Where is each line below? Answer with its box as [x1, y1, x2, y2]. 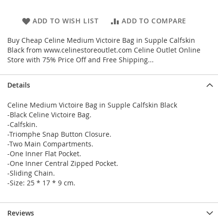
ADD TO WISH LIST [33, 16, 99, 26]
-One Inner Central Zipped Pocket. [7, 159, 118, 168]
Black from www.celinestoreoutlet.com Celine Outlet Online [7, 45, 200, 55]
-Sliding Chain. [7, 168, 55, 178]
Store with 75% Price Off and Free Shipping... [7, 55, 154, 65]
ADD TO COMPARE [122, 16, 186, 26]
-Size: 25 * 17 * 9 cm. [7, 178, 75, 188]
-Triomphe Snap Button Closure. [7, 129, 111, 139]
